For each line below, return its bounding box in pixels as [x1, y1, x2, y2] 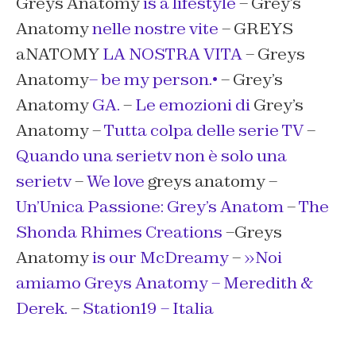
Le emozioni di [135, 95, 250, 115]
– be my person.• [89, 69, 218, 90]
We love [87, 171, 148, 192]
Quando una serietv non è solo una [16, 145, 287, 166]
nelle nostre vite [92, 18, 219, 39]
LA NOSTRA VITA [99, 44, 242, 64]
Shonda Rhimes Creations [16, 222, 226, 242]
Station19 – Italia [83, 298, 214, 319]
